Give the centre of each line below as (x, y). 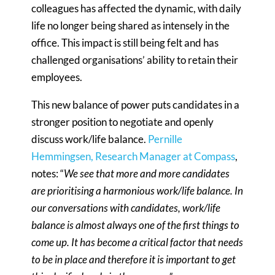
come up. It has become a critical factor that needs (137, 242)
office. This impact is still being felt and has (125, 43)
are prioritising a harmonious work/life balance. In (137, 191)
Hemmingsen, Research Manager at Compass (134, 156)
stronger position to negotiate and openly (123, 122)
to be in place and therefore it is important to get (134, 259)
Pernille (165, 139)
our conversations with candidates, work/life (126, 208)
